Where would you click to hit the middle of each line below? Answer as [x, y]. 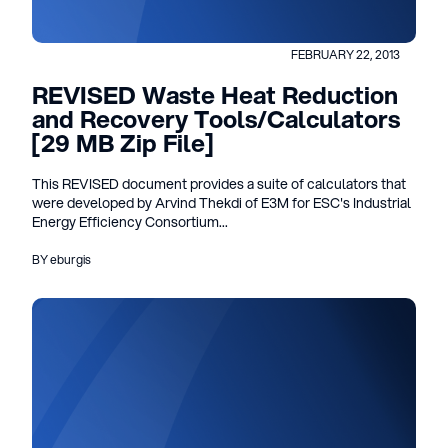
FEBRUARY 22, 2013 [345, 54]
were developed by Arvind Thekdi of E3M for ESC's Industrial [221, 203]
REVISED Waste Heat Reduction [215, 95]
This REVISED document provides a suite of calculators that [219, 184]
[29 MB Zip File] [123, 143]
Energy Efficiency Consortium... [130, 222]
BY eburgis [61, 259]
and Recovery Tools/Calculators [216, 119]
